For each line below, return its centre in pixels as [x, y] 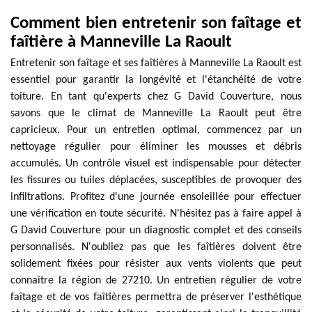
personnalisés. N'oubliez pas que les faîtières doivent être [156, 247]
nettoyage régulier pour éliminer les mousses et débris [156, 147]
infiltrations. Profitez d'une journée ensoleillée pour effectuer [156, 197]
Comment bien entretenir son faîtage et [156, 23]
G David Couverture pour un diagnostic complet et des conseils [156, 231]
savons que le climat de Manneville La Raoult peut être [156, 114]
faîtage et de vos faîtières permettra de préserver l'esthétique [156, 297]
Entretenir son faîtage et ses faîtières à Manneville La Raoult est [156, 63]
